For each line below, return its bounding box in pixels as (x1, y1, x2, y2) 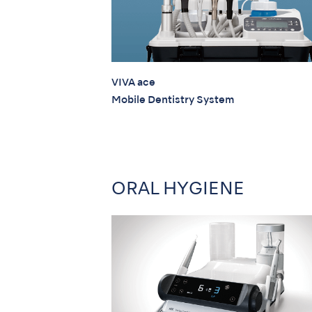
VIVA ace (111, 78, 155, 88)
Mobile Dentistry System (111, 95, 234, 106)
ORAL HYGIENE (111, 180, 244, 198)
